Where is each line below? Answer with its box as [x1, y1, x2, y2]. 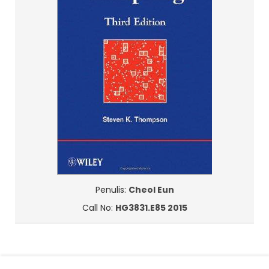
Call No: [82, 202, 115, 214]
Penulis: [95, 184, 128, 196]
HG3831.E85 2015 [115, 202, 187, 214]
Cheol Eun [128, 184, 174, 196]
